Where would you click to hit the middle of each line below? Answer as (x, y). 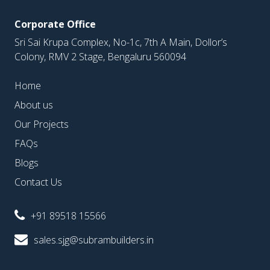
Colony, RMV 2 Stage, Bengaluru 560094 (100, 57)
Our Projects (42, 124)
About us (34, 105)
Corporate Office (55, 24)
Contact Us (38, 182)
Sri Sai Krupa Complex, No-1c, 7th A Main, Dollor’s (121, 42)
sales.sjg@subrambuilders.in (94, 240)
